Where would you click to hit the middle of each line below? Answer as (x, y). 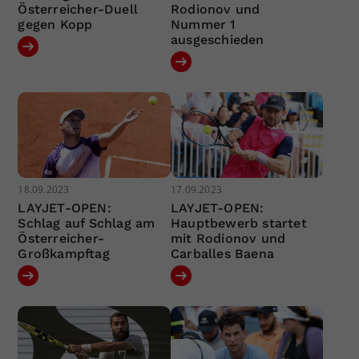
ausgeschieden (217, 39)
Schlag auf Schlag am (87, 224)
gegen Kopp (55, 24)
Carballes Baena (222, 254)
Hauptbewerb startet (238, 224)
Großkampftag (64, 254)
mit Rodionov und (228, 239)
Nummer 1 (203, 24)
